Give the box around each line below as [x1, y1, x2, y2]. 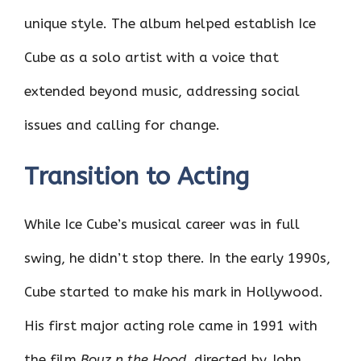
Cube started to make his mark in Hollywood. [24, 284, 323, 301]
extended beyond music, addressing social [24, 82, 300, 99]
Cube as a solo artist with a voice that [24, 48, 279, 65]
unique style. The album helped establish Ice [24, 15, 316, 31]
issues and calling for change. [24, 116, 220, 133]
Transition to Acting [24, 162, 249, 192]
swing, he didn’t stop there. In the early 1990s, [24, 250, 330, 267]
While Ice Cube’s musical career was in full [24, 216, 300, 233]
